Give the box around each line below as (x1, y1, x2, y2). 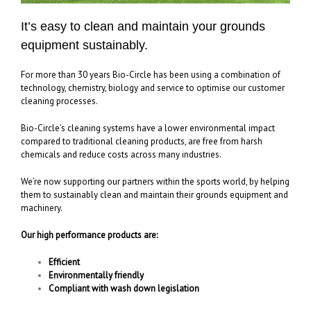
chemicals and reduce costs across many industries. (21, 149, 221, 161)
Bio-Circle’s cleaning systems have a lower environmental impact (21, 122, 275, 135)
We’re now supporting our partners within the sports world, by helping (21, 176, 289, 188)
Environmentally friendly (49, 269, 144, 282)
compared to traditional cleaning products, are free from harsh (21, 135, 262, 148)
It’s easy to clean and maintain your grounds (21, 19, 265, 33)
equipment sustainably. (21, 37, 148, 52)
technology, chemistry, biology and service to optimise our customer (21, 82, 285, 94)
